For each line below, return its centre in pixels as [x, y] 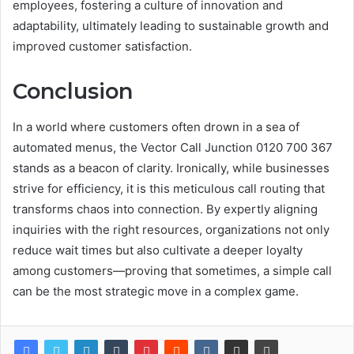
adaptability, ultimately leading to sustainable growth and [171, 26]
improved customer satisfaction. [102, 47]
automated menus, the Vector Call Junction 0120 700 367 [173, 147]
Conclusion [73, 92]
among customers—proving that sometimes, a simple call [172, 270]
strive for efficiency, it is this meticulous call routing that [169, 188]
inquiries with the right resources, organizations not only [171, 229]
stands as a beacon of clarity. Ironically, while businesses [171, 168]
